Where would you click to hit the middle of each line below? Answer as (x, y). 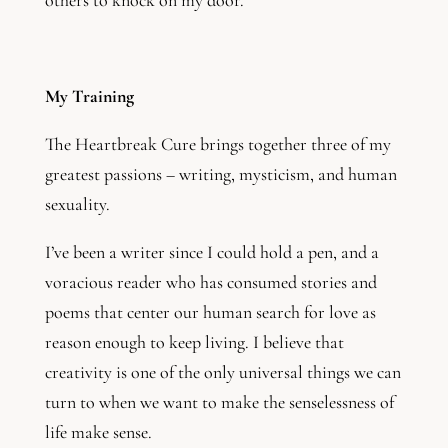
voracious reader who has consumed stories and (210, 282)
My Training (89, 96)
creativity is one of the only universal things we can (222, 372)
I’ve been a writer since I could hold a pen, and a (211, 252)
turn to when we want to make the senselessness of (219, 402)
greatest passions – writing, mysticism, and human (220, 174)
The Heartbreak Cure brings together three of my (217, 144)
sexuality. (79, 204)
